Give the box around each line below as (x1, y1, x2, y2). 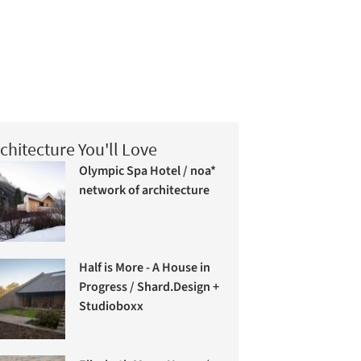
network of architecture (79, 181, 210, 199)
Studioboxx (79, 297, 144, 316)
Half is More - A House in (79, 259, 211, 277)
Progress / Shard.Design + (79, 278, 220, 297)
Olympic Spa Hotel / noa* (79, 162, 217, 180)
